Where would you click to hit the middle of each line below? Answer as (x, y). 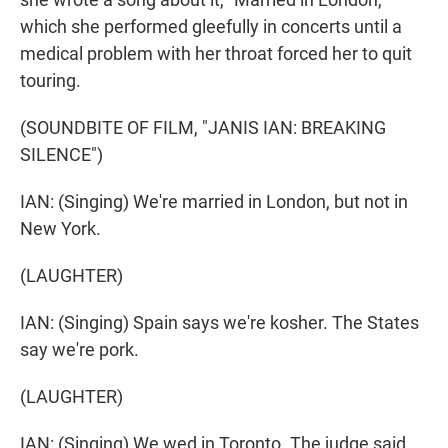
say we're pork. (79, 350)
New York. (60, 229)
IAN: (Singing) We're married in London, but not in (214, 202)
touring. (50, 81)
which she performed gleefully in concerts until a (211, 27)
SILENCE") (61, 155)
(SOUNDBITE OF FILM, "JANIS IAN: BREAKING (203, 128)
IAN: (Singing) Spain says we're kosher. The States (219, 323)
